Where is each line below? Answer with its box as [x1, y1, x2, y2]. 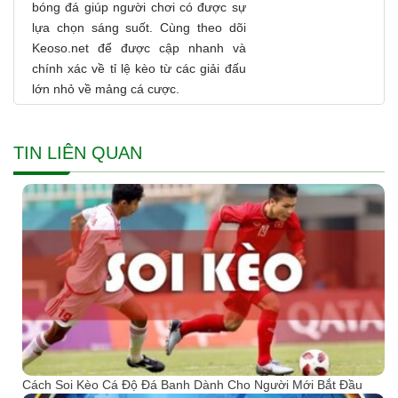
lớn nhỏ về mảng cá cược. [32, 82, 179, 97]
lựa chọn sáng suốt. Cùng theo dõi [32, 20, 246, 36]
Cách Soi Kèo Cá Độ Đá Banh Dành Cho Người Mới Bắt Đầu [22, 377, 366, 392]
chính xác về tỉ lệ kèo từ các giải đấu [32, 61, 246, 76]
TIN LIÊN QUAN [13, 143, 142, 163]
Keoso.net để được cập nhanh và [32, 41, 246, 56]
